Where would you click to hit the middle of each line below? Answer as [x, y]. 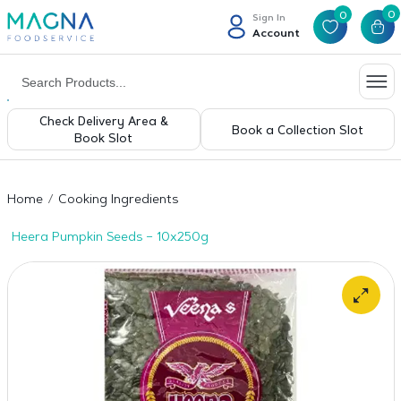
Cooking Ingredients [118, 200]
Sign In [269, 18]
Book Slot [104, 139]
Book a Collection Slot [297, 131]
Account [276, 34]
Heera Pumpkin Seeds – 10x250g [110, 238]
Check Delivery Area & [103, 122]
